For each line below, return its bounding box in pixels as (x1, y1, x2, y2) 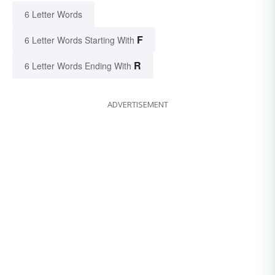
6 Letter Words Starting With (25, 33, 134, 46)
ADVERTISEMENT (107, 98, 168, 110)
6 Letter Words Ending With (25, 59, 131, 72)
